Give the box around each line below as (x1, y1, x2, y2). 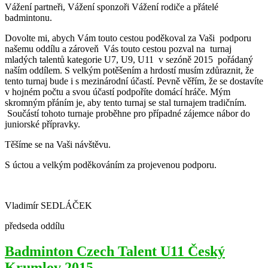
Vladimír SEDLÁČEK (5, 200, 92, 211)
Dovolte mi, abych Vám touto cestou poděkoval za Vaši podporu (5, 33, 251, 43)
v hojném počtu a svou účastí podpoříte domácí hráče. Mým (5, 87, 230, 97)
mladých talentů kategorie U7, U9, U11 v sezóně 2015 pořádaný (5, 54, 253, 65)
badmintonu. (5, 13, 52, 23)
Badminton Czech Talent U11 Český (5, 243, 225, 259)
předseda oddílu (5, 221, 65, 231)
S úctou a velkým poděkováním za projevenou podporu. (5, 160, 217, 170)
